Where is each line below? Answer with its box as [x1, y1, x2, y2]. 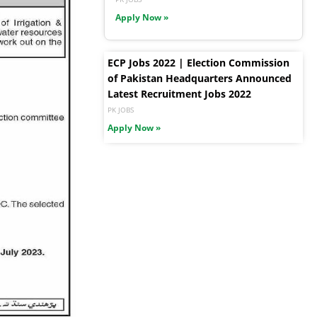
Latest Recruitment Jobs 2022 [108, 87, 251, 101]
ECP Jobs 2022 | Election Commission [108, 56, 289, 70]
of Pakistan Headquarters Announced [108, 71, 292, 86]
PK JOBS [108, 105, 134, 115]
